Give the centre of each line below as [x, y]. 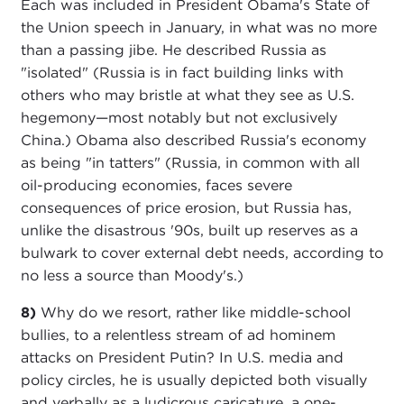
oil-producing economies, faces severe [156, 186]
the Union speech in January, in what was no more [198, 28]
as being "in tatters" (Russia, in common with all [190, 163]
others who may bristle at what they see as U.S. [187, 96]
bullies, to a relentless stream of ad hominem [178, 335]
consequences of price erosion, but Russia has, [186, 208]
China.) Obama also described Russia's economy [193, 141]
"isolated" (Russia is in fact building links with [182, 73]
